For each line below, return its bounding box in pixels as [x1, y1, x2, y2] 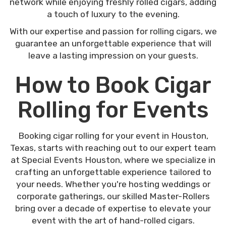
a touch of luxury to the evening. [46, 9, 180, 19]
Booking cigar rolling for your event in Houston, [18, 130, 208, 141]
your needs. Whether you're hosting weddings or [16, 179, 210, 189]
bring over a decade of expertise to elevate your [15, 203, 211, 213]
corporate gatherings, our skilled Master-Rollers [16, 191, 210, 201]
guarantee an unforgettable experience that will [15, 38, 211, 48]
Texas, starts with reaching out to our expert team [10, 142, 216, 153]
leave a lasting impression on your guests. [28, 50, 198, 61]
